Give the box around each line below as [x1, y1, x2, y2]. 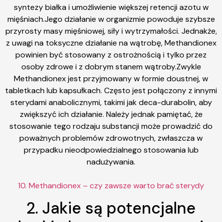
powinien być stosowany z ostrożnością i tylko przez [15, 50, 207, 60]
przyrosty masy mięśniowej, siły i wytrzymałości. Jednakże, [5, 26, 217, 36]
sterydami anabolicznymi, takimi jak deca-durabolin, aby [10, 97, 212, 108]
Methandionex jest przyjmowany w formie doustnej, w [14, 73, 208, 84]
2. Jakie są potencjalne [26, 198, 196, 219]
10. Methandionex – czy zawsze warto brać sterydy [18, 180, 204, 191]
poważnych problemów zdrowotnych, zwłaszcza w [19, 133, 203, 143]
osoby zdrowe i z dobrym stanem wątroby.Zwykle [21, 61, 201, 72]
